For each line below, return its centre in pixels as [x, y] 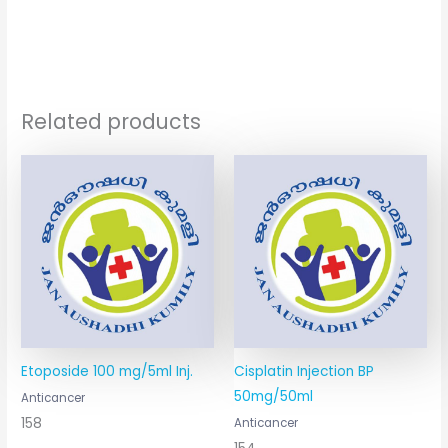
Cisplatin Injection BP [304, 371]
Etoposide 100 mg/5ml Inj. [107, 371]
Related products [111, 121]
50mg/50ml [273, 396]
